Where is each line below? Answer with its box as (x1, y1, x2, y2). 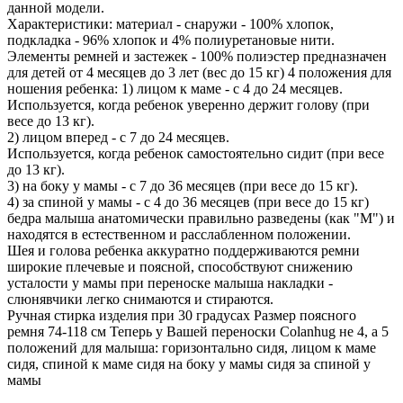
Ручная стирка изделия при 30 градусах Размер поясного (7, 308, 356, 324)
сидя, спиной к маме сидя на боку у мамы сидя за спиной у (7, 356, 371, 372)
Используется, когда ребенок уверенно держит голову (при (7, 97, 370, 113)
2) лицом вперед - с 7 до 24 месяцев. (7, 130, 229, 146)
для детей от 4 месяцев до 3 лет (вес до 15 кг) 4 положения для (7, 65, 391, 81)
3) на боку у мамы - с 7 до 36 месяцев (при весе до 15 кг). (7, 178, 358, 194)
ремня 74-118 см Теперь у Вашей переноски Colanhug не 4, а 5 (7, 324, 389, 340)
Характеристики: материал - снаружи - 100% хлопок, (7, 16, 334, 32)
